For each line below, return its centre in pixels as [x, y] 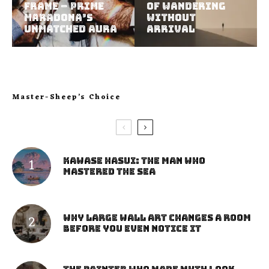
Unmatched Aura [71, 29]
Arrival [171, 29]
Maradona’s [59, 17]
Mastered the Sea [109, 172]
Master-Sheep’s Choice [66, 97]
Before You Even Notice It [132, 229]
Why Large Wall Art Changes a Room [157, 218]
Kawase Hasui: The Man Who [134, 161]
